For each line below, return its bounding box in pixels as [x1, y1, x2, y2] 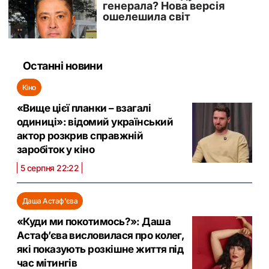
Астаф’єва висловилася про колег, [17, 229, 184, 241]
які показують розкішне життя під [17, 243, 184, 255]
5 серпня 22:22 [20, 162, 79, 173]
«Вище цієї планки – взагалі [17, 101, 151, 114]
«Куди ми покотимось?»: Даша [17, 215, 171, 228]
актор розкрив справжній [17, 129, 144, 142]
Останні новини [23, 59, 103, 72]
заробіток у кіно [17, 143, 95, 156]
